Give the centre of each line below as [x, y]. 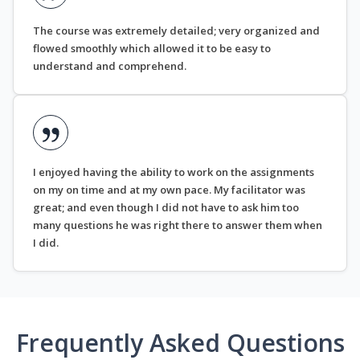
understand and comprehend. [110, 66]
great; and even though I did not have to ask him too [166, 208]
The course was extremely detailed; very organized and [176, 31]
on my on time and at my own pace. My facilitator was [169, 190]
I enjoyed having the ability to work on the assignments [174, 172]
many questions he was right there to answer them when [178, 225]
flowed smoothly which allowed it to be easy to [152, 49]
